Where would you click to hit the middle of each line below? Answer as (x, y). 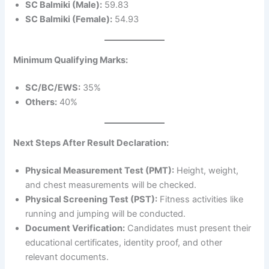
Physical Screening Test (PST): (92, 199)
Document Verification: (75, 228)
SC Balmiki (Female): (69, 20)
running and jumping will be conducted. (106, 213)
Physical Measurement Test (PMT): (100, 170)
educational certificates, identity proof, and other (124, 242)
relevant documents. (67, 257)
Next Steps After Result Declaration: (91, 143)
